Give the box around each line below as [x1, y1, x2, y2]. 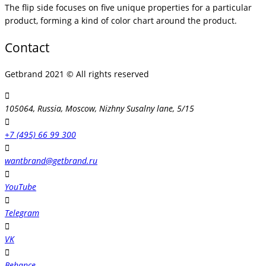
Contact [5, 39, 49, 56]
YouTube [5, 181, 36, 193]
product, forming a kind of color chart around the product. [5, 15, 237, 27]
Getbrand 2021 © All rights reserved [5, 68, 149, 80]
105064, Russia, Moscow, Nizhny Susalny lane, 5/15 [5, 103, 194, 115]
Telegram [5, 207, 39, 219]
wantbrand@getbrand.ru [5, 155, 97, 167]
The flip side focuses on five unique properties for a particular [5, 2, 252, 14]
